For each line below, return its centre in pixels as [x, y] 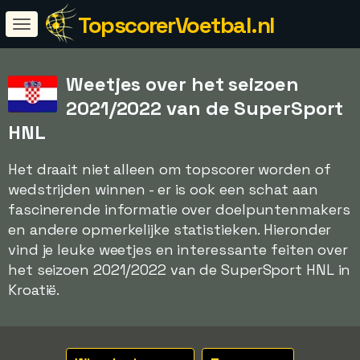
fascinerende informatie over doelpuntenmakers [179, 209]
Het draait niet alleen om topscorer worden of [170, 169]
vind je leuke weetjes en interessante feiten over [178, 250]
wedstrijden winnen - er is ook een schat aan [163, 189]
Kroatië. [34, 290]
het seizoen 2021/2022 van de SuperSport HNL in [180, 270]
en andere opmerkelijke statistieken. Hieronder [170, 229]
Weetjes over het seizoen [182, 84]
